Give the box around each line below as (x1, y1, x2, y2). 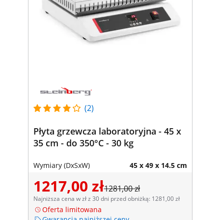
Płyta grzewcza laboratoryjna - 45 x (33, 125, 181, 137)
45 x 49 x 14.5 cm (129, 160, 187, 170)
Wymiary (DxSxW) (33, 160, 90, 170)
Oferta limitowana (42, 204, 102, 214)
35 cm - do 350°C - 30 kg (33, 137, 134, 149)
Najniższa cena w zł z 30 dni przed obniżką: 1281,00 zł (33, 194, 180, 203)
